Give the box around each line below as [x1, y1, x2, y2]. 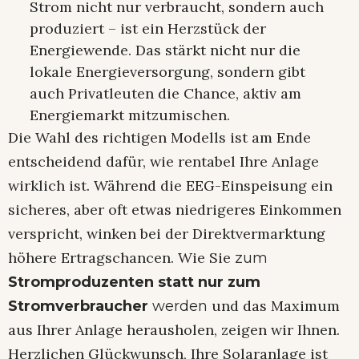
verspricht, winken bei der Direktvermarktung [8, 224, 325, 244]
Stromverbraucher [8, 297, 148, 316]
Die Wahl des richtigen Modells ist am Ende [8, 128, 311, 147]
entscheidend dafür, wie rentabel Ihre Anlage [8, 152, 319, 171]
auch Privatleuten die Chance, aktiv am [30, 84, 301, 103]
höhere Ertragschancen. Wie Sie [8, 248, 235, 268]
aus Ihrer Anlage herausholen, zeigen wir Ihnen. [8, 321, 340, 340]
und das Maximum [208, 296, 340, 316]
